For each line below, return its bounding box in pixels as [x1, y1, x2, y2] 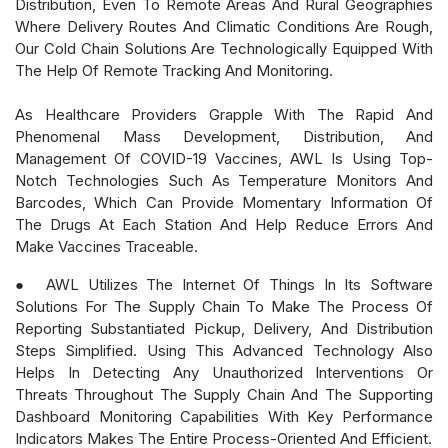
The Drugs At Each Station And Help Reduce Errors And [15, 214, 433, 234]
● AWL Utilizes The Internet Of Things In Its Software [15, 274, 433, 294]
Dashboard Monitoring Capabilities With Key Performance [15, 406, 433, 426]
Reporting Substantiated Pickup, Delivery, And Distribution [15, 318, 433, 338]
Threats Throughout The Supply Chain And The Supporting [15, 384, 433, 404]
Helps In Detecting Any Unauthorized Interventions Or [15, 362, 433, 382]
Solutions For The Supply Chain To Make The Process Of [15, 296, 433, 316]
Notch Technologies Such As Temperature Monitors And [15, 170, 433, 190]
